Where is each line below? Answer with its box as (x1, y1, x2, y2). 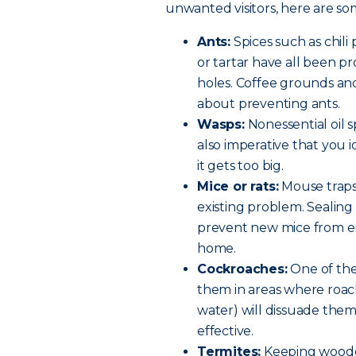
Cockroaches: (197, 261, 288, 277)
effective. (197, 323, 253, 339)
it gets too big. (197, 158, 284, 173)
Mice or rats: (197, 179, 279, 194)
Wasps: (197, 117, 245, 132)
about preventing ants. (197, 96, 340, 111)
